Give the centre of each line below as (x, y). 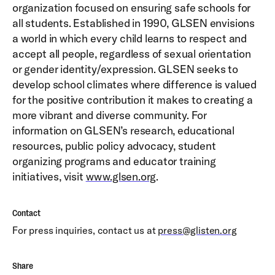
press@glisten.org (197, 230)
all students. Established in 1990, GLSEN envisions (134, 23)
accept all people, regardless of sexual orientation (132, 54)
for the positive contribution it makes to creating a (133, 100)
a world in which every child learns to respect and (130, 38)
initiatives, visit (49, 176)
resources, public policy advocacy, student (114, 146)
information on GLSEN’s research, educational (124, 130)
